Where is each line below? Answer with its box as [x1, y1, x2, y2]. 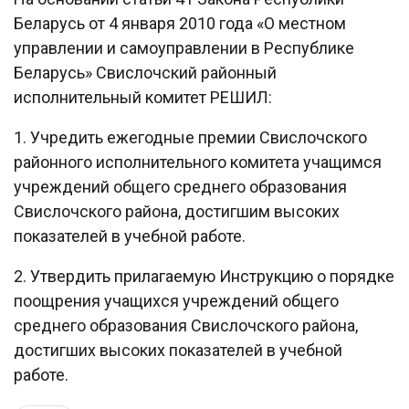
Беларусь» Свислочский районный [14, 63, 277, 83]
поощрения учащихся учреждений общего [14, 291, 339, 311]
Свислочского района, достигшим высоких [14, 202, 340, 222]
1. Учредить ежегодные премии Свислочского [14, 128, 367, 148]
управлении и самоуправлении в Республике [14, 38, 354, 58]
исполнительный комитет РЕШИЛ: [14, 88, 272, 108]
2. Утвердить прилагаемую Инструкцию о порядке [14, 267, 394, 287]
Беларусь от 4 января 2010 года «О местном [14, 14, 346, 34]
